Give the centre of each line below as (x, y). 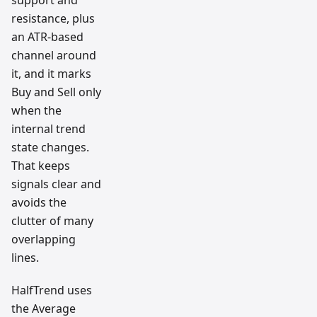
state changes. (50, 147)
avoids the (39, 202)
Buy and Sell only (56, 92)
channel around (54, 55)
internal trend (48, 129)
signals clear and (56, 184)
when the (36, 110)
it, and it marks (51, 74)
